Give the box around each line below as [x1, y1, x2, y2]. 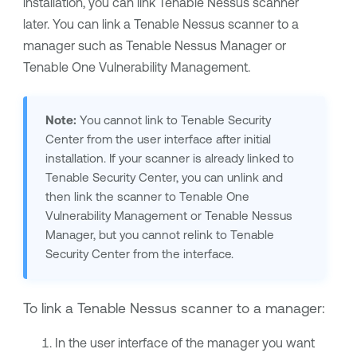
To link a [22, 300, 77, 316]
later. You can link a [22, 17, 134, 32]
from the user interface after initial [83, 132, 271, 147]
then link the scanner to [45, 190, 179, 204]
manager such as [22, 38, 126, 53]
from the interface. [129, 247, 233, 261]
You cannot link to [76, 113, 181, 127]
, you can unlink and [175, 171, 283, 185]
